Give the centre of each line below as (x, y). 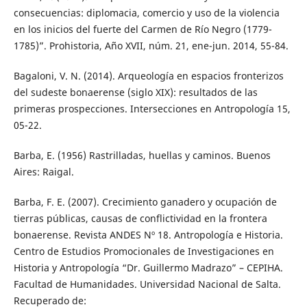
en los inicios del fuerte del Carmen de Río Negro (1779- (143, 29)
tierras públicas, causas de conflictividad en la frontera (140, 219)
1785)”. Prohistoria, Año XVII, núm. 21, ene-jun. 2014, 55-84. (151, 46)
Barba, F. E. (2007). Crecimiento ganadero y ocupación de (145, 202)
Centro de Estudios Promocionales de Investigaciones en (144, 251)
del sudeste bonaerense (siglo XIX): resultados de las (135, 93)
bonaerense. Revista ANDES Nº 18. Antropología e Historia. (148, 235)
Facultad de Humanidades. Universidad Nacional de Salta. (147, 284)
